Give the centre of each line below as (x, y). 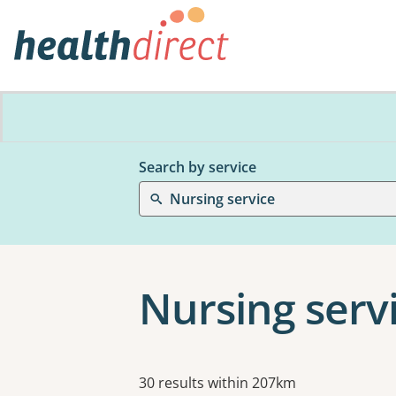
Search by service (198, 167)
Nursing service (222, 199)
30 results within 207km (217, 383)
